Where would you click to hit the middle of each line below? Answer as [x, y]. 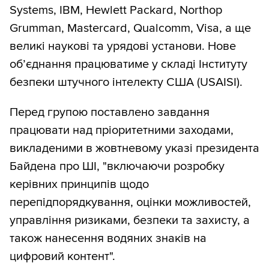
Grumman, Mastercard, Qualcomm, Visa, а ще [130, 29]
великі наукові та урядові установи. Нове [123, 47]
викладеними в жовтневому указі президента [134, 149]
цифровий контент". [62, 257]
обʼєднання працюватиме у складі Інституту [128, 65]
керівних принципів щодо [79, 185]
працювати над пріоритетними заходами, [122, 131]
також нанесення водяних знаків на [108, 239]
